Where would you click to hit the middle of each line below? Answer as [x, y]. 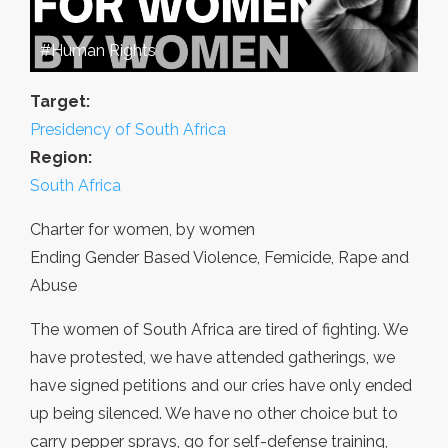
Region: [61, 158]
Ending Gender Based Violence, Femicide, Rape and [219, 258]
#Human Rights [98, 51]
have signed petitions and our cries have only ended [221, 386]
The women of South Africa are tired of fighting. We [219, 330]
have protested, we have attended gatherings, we [212, 358]
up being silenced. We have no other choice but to [214, 414]
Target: [60, 102]
